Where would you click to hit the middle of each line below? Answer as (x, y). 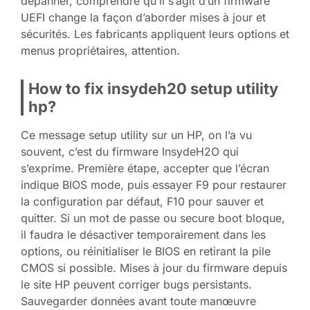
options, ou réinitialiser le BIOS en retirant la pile (146, 251)
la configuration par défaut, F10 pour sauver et (142, 201)
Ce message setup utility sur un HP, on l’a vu (136, 135)
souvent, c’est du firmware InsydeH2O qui (130, 151)
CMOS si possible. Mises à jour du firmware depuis (154, 267)
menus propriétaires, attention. (100, 50)
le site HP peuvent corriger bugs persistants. (136, 284)
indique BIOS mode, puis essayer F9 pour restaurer (154, 184)
